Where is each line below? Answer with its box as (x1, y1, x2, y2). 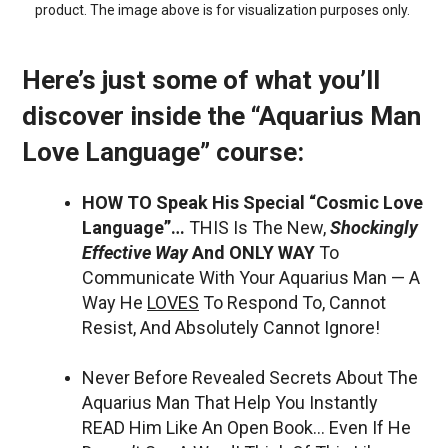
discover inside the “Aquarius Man (22, 100, 421, 131)
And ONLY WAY (192, 241, 315, 263)
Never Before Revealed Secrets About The (82, 366, 418, 388)
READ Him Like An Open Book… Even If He (82, 416, 411, 438)
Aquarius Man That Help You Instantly (82, 391, 378, 413)
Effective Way (82, 241, 192, 263)
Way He (82, 291, 147, 313)
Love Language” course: (22, 136, 304, 167)
